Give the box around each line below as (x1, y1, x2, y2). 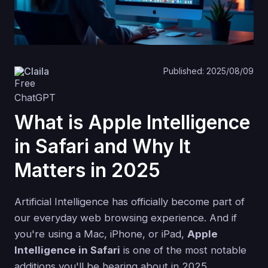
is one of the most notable (120, 244, 246, 257)
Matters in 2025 (14, 159, 160, 182)
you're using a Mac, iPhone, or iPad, (14, 228, 187, 240)
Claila (24, 65, 49, 77)
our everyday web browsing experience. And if (14, 212, 237, 224)
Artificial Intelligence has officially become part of (14, 196, 245, 208)
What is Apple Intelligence (14, 111, 250, 135)
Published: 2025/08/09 (163, 66, 254, 77)
